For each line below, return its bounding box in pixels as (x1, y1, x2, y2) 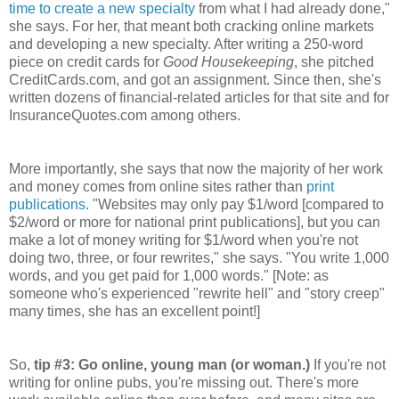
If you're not (310, 356, 386, 372)
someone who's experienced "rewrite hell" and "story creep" (9, 285, 385, 301)
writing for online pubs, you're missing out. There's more (9, 374, 359, 390)
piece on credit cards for (9, 53, 163, 69)
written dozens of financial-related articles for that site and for (9, 89, 389, 105)
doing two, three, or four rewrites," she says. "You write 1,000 (9, 249, 389, 265)
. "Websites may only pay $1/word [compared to (85, 196, 384, 212)
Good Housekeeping (163, 53, 294, 69)
